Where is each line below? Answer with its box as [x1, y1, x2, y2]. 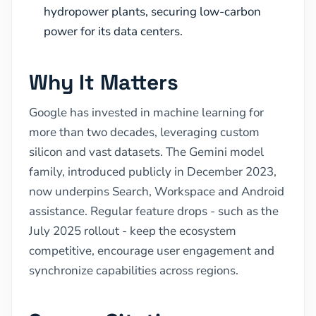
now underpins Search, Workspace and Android [29, 183, 284, 200]
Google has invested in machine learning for [29, 104, 264, 121]
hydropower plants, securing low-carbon [44, 3, 262, 20]
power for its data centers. [44, 23, 183, 39]
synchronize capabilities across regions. [29, 262, 238, 279]
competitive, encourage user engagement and [29, 242, 274, 259]
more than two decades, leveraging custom [29, 123, 260, 140]
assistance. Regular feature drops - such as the [29, 202, 279, 219]
